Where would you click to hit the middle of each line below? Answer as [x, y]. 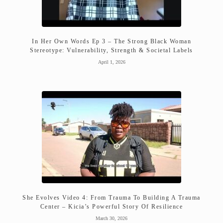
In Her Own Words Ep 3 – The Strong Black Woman [111, 41]
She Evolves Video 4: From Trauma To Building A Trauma [111, 197]
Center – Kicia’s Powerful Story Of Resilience [111, 206]
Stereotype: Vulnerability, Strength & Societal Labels [111, 50]
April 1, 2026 [111, 62]
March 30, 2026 [111, 218]
